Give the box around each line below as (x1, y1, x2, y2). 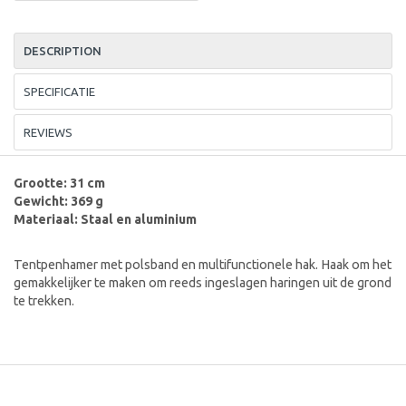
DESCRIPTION (24, 43, 101, 57)
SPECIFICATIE (24, 84, 95, 98)
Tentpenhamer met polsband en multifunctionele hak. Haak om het (14, 256, 391, 272)
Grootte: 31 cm (14, 175, 105, 190)
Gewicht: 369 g (14, 193, 103, 208)
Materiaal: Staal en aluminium (14, 211, 197, 227)
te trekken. (14, 293, 77, 308)
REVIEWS (24, 125, 72, 139)
